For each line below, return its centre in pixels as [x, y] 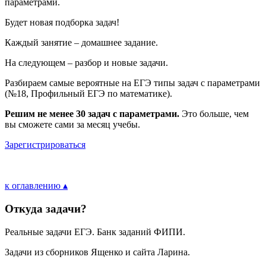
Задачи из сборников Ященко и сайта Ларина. [97, 252]
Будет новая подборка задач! [62, 23]
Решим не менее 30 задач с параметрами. [93, 114]
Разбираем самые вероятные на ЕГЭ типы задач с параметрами [132, 83]
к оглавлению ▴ [36, 186]
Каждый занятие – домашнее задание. [81, 43]
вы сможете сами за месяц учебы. [72, 125]
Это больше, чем [215, 114]
